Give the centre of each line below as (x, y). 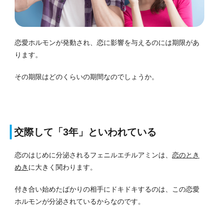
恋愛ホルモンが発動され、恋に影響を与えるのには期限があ (107, 42)
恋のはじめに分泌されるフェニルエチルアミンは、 (93, 155)
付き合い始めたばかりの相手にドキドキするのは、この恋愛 (107, 189)
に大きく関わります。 (63, 167)
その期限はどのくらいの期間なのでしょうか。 (87, 77)
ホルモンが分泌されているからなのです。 (80, 201)
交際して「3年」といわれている (85, 132)
